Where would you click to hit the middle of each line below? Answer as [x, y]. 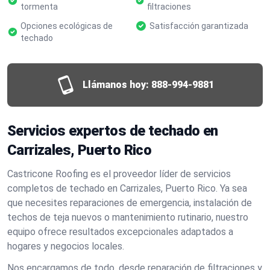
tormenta [39, 7]
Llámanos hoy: [116, 85]
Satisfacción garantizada [199, 26]
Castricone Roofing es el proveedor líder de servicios [119, 174]
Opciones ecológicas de [66, 26]
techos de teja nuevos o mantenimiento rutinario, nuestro [128, 217]
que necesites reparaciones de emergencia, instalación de [130, 203]
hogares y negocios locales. [66, 246]
